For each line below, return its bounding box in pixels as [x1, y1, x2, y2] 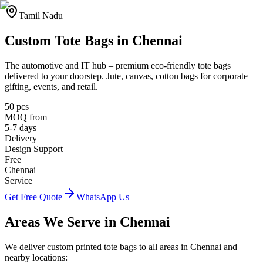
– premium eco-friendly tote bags [106, 60, 231, 70]
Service [5, 175, 32, 186]
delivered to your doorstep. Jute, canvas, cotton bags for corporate [5, 70, 248, 81]
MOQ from [5, 112, 47, 122]
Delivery [5, 133, 37, 143]
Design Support [5, 143, 63, 154]
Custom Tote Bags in [5, 32, 132, 48]
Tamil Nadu [19, 11, 63, 21]
